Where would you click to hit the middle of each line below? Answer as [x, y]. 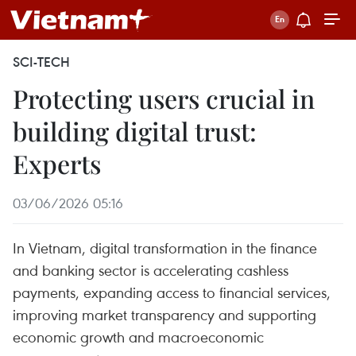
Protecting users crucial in [164, 98]
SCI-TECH [41, 62]
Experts [57, 163]
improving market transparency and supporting [164, 314]
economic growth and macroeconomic [138, 337]
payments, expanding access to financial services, [172, 292]
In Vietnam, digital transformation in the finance [165, 248]
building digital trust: [135, 131]
